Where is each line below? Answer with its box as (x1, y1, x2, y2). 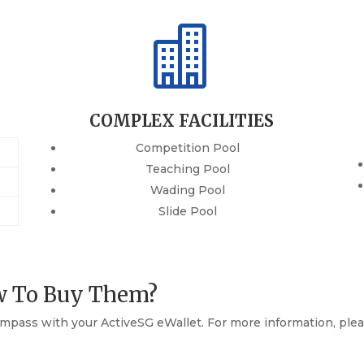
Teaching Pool (145, 161, 230, 176)
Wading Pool (149, 182, 225, 197)
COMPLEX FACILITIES (89, 110, 275, 131)
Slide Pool (158, 203, 217, 219)
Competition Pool (135, 140, 240, 155)
